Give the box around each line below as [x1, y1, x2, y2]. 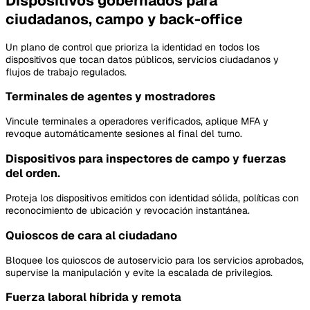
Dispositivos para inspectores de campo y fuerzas [6, 151, 286, 166]
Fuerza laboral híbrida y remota [6, 290, 181, 305]
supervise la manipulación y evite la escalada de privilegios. [6, 266, 273, 279]
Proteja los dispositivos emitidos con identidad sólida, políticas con [6, 192, 299, 205]
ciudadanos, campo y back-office [6, 10, 243, 29]
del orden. [6, 165, 60, 181]
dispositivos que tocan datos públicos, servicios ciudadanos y [6, 53, 279, 66]
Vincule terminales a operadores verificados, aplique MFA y [6, 115, 268, 128]
